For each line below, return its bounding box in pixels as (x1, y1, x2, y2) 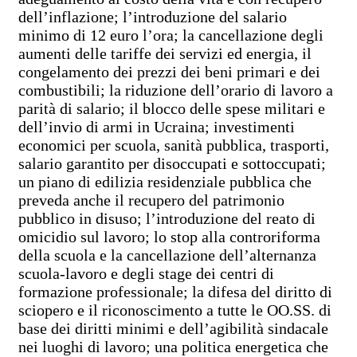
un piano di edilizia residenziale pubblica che (18, 172, 312, 190)
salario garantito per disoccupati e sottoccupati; (18, 154, 326, 172)
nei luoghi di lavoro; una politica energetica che (18, 337, 328, 355)
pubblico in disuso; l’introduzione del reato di (18, 209, 316, 227)
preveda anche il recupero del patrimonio (18, 190, 284, 209)
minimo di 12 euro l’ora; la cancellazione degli (18, 25, 324, 44)
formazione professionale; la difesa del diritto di (18, 282, 332, 300)
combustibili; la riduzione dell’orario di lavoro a (18, 80, 333, 99)
